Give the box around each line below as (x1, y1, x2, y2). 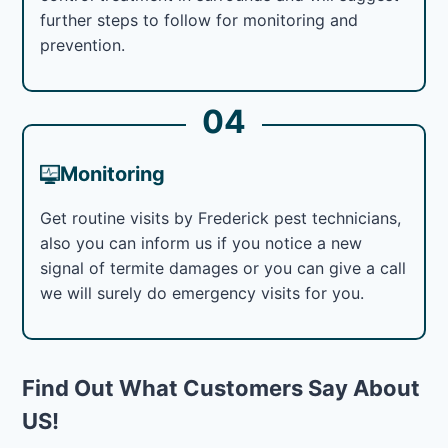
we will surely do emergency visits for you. (40, 282, 365, 303)
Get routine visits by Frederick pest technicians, (40, 207, 402, 228)
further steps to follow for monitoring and (40, 9, 359, 30)
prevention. (40, 34, 126, 55)
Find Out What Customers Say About (22, 374, 421, 401)
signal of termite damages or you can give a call (40, 257, 407, 278)
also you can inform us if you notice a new (40, 232, 363, 253)
